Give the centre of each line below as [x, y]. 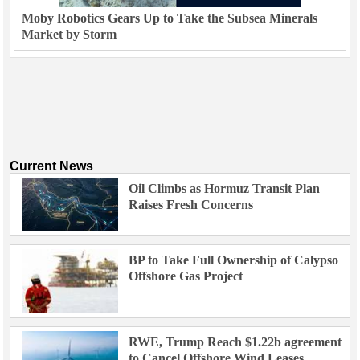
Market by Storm [69, 35]
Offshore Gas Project [185, 276]
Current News [51, 166]
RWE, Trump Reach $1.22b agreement [235, 342]
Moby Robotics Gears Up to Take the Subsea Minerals [170, 18]
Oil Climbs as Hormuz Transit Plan [224, 189]
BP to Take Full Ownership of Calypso [233, 260]
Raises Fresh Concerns [190, 205]
